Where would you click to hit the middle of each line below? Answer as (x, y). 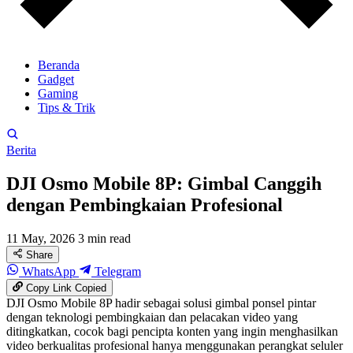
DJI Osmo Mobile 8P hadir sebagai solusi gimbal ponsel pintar (161, 303)
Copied (91, 288)
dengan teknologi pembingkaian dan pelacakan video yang (152, 318)
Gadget (56, 79)
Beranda (59, 65)
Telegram (116, 272)
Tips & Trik (67, 108)
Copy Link (49, 288)
